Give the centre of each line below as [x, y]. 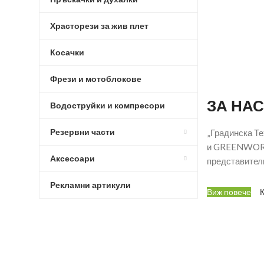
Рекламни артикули [90, 185]
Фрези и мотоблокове [96, 79]
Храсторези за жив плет [99, 26]
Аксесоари [72, 158]
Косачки [67, 52]
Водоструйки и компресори [108, 105]
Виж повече [229, 192]
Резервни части [82, 132]
